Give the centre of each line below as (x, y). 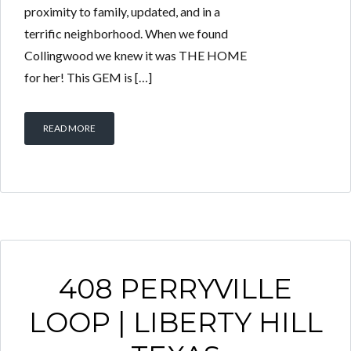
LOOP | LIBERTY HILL (175, 322)
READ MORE (69, 128)
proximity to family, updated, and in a (122, 11)
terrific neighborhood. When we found (126, 33)
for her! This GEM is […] (88, 77)
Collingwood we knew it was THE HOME (136, 55)
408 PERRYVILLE (175, 289)
